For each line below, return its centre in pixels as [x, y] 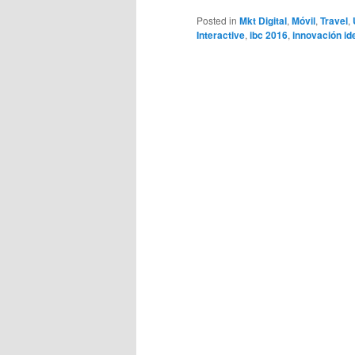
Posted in [217, 20]
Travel [334, 20]
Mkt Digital [263, 20]
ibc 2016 [269, 34]
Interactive [221, 34]
